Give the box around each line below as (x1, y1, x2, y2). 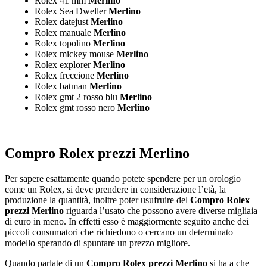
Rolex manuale (35, 27, 91, 38)
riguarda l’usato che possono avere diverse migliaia (64, 205, 257, 216)
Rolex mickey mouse (35, 49, 114, 60)
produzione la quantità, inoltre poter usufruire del (5, 194, 190, 205)
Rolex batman (35, 81, 87, 92)
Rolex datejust (35, 17, 88, 27)
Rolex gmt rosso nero (35, 103, 115, 113)
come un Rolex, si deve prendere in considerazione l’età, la (5, 184, 226, 194)
